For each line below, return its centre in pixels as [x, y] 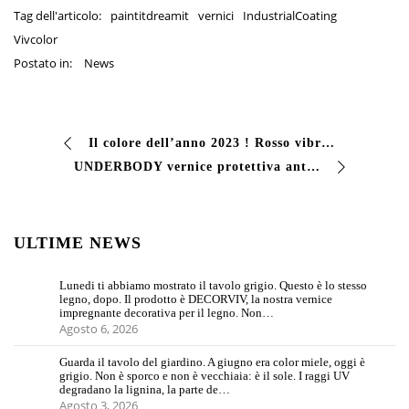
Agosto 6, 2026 [98, 329]
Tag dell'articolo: [58, 16]
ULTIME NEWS [78, 243]
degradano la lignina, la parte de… [144, 390]
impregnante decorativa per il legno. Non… [166, 313]
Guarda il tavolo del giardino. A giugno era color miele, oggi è [212, 362]
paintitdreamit [149, 16]
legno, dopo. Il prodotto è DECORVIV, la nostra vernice [195, 299]
